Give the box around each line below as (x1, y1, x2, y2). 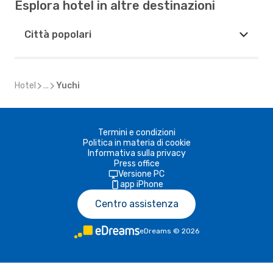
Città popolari (24, 29, 91, 40)
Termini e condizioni (97, 127, 175, 138)
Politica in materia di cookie (82, 138, 191, 148)
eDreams (139, 227, 171, 235)
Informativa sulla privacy (87, 148, 186, 158)
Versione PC (118, 169, 165, 179)
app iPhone (119, 179, 163, 190)
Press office (113, 158, 160, 169)
